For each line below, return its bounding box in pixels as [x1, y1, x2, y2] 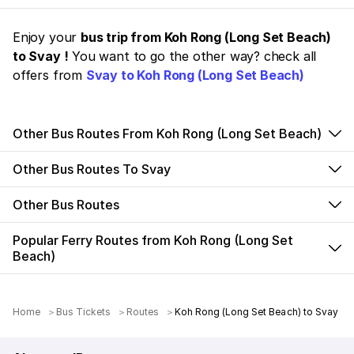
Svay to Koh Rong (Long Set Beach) [85, 66, 304, 83]
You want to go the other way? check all [68, 47, 317, 64]
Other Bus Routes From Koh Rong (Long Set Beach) [13, 125, 322, 141]
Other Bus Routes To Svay [13, 160, 171, 177]
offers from [13, 66, 86, 83]
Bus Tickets [56, 305, 111, 318]
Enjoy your [13, 28, 81, 45]
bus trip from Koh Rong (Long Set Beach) [81, 28, 332, 45]
